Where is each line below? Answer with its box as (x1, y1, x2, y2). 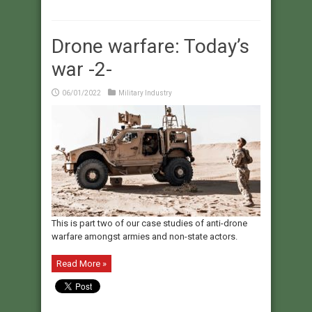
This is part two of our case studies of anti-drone (52, 218, 247, 229)
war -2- (52, 58, 112, 81)
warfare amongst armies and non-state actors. (52, 231, 237, 242)
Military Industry (118, 89, 172, 97)
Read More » (56, 258, 107, 270)
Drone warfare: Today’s (52, 35, 249, 58)
